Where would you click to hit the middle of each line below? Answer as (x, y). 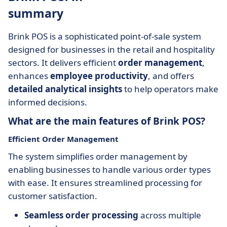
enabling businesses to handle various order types (109, 169)
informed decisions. (48, 102)
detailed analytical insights (65, 89)
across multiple (170, 215)
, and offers (171, 76)
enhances (29, 76)
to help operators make (170, 89)
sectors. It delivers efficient (63, 63)
